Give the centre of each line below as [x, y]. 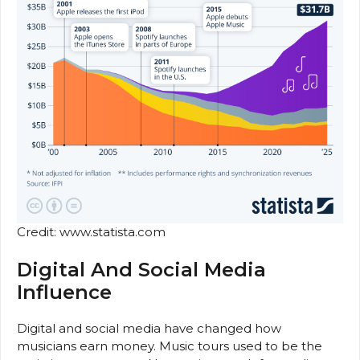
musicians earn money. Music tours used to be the [170, 346]
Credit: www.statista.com [91, 231]
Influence [64, 292]
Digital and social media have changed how [149, 329]
